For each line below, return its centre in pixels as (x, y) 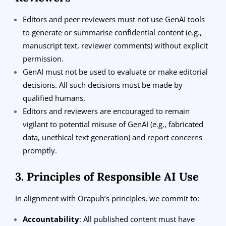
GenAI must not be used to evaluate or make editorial (115, 71)
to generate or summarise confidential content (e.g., (112, 32)
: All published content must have (137, 219)
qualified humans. (54, 98)
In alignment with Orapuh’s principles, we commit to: (107, 198)
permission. (43, 58)
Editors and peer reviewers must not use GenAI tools (114, 19)
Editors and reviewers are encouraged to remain (106, 111)
